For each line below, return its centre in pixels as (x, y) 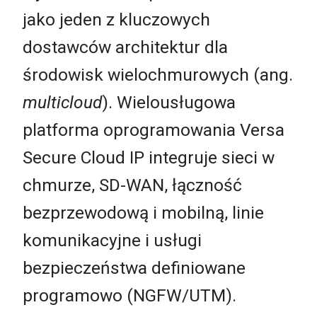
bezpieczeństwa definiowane (134, 267)
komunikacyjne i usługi (112, 240)
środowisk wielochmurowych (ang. (158, 74)
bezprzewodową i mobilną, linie (143, 212)
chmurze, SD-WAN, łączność (132, 185)
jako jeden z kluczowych (116, 19)
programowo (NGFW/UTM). (132, 295)
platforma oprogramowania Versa (154, 129)
